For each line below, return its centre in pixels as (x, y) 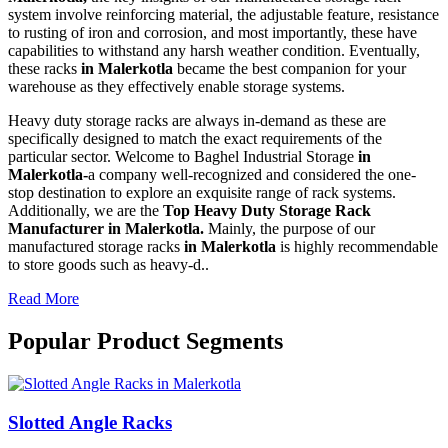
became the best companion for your (291, 69)
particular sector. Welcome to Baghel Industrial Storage (183, 157)
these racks (44, 69)
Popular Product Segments (145, 341)
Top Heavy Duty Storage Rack (267, 211)
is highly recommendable (359, 247)
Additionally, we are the (85, 211)
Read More (43, 299)
